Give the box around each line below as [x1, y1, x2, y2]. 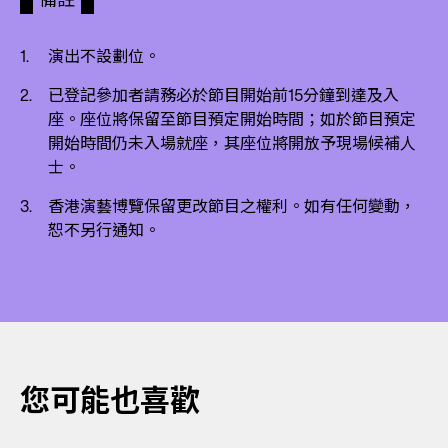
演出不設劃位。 [48, 44, 160, 69]
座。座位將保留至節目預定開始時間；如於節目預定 [48, 107, 416, 132]
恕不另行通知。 [48, 218, 160, 243]
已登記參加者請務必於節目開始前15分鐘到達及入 [48, 83, 399, 108]
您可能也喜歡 [20, 378, 200, 423]
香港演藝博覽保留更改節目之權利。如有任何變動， [48, 194, 416, 219]
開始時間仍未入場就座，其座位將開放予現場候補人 [48, 131, 416, 156]
